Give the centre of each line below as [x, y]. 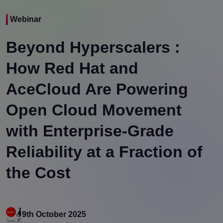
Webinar [26, 19]
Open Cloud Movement [94, 110]
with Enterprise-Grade [90, 131]
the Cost [38, 172]
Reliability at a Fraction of [104, 152]
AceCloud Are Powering [97, 89]
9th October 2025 [54, 214]
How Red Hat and [72, 68]
